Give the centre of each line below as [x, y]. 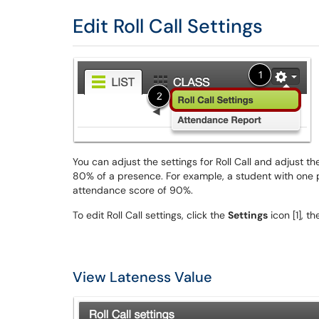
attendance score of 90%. [133, 190]
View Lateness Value [142, 277]
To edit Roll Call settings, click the [150, 215]
